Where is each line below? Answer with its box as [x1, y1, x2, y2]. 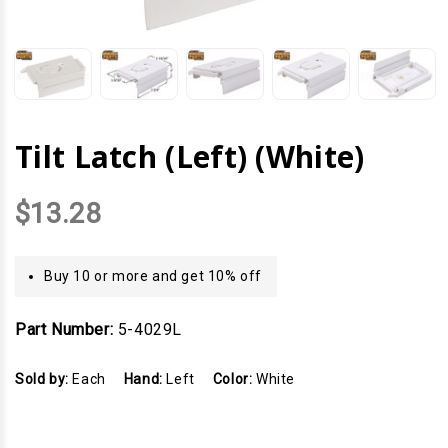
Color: [212, 371, 257, 388]
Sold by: [15, 371, 73, 388]
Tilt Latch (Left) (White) [15, 136, 365, 178]
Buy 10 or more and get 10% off [44, 268, 262, 285]
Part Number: [15, 320, 114, 340]
